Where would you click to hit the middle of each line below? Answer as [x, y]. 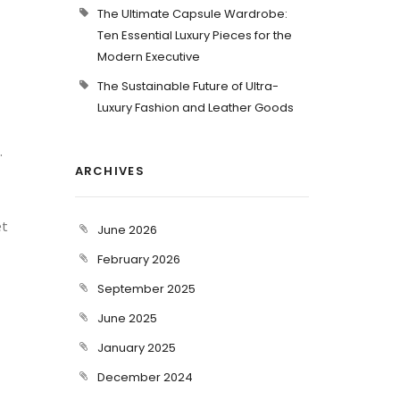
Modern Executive [148, 57]
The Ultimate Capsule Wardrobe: [192, 14]
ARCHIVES [109, 171]
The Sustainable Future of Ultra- [187, 86]
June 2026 [127, 230]
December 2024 [145, 377]
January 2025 [136, 348]
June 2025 [127, 318]
